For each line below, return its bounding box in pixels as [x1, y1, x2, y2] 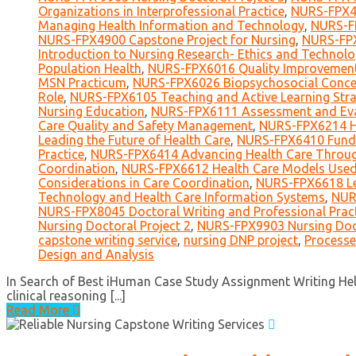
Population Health [38, 61, 141, 76]
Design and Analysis [38, 247, 154, 262]
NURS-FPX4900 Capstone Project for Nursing [38, 33, 296, 48]
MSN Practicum [38, 75, 126, 91]
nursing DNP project [184, 233, 298, 248]
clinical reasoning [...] [6, 288, 126, 304]
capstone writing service [38, 233, 177, 248]
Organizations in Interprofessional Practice [38, 4, 284, 19]
